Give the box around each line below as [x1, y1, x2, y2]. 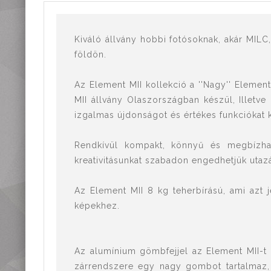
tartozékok [149, 39, 197, 49]
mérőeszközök [149, 10, 215, 20]
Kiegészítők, [149, 25, 203, 34]
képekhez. [74, 201, 120, 211]
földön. [74, 50, 106, 59]
